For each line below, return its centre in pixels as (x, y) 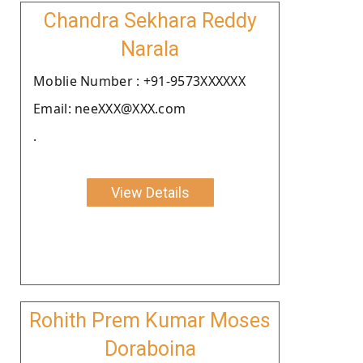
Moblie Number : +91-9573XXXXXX (139, 81)
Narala (150, 49)
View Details (150, 192)
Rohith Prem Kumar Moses (150, 320)
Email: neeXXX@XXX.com (110, 108)
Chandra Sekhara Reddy (150, 20)
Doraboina (150, 348)
